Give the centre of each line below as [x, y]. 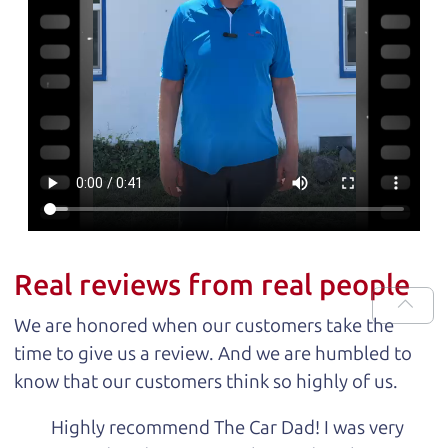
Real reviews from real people [212, 285]
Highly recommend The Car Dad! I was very [228, 428]
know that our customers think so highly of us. [206, 381]
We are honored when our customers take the [204, 325]
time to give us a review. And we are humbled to [213, 353]
